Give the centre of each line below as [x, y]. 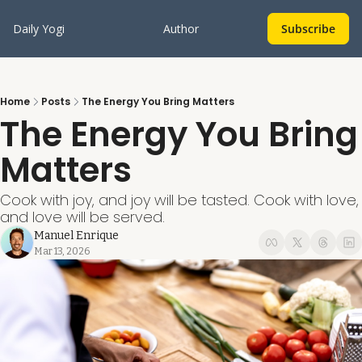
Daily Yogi [39, 29]
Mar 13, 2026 [62, 251]
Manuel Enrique [76, 236]
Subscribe [308, 29]
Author [181, 29]
